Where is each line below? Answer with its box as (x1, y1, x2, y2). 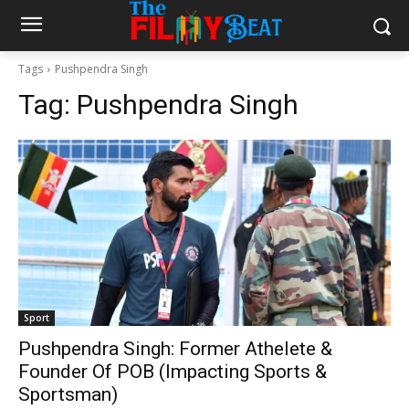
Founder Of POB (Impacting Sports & (18, 361, 327, 383)
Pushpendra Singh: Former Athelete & (18, 338, 332, 360)
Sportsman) (18, 383, 118, 405)
